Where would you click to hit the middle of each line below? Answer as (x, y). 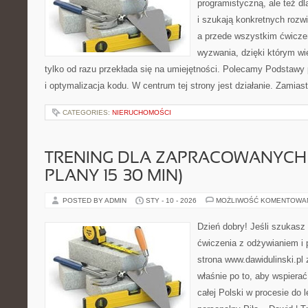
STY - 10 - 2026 (171, 200)
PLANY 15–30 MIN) (114, 177)
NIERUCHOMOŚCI (142, 112)
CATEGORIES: (87, 112)
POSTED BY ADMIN (96, 200)
